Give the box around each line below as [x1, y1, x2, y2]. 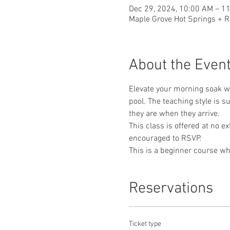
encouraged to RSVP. [128, 133, 202, 144]
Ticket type [128, 220, 161, 228]
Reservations [128, 179, 213, 198]
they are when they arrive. [128, 109, 222, 119]
